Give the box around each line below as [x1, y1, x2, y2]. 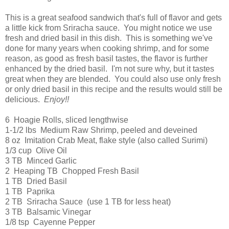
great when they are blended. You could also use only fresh [5, 75, 221, 84]
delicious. [5, 95, 42, 104]
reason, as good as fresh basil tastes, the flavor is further [5, 54, 208, 63]
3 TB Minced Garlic [5, 156, 77, 166]
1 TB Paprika [5, 187, 55, 196]
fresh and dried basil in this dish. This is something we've [5, 34, 213, 43]
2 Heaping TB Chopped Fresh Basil [5, 167, 139, 176]
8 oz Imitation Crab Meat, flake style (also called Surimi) [5, 136, 208, 145]
